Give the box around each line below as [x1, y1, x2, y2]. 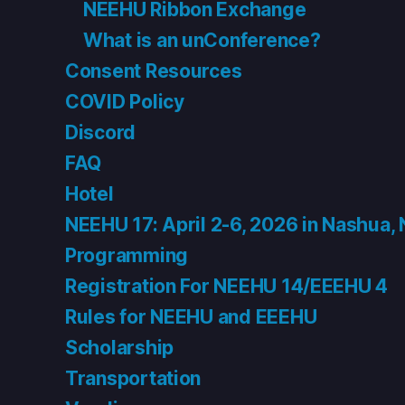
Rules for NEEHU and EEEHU [65, 306, 317, 328]
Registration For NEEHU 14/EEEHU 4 [65, 275, 389, 297]
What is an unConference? [83, 29, 321, 52]
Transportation [65, 367, 202, 390]
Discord [65, 121, 137, 144]
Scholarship [65, 336, 174, 359]
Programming [65, 244, 189, 267]
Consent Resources [65, 60, 242, 82]
